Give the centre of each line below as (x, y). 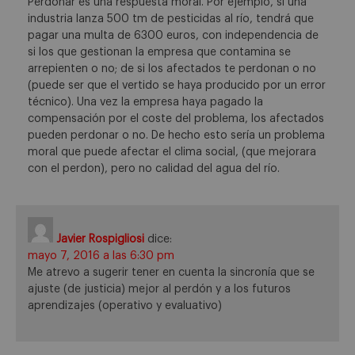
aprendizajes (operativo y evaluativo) (125, 305)
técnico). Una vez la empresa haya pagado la (145, 102)
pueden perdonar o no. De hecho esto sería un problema (176, 135)
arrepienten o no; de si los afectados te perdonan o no (172, 69)
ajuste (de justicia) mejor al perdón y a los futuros (159, 289)
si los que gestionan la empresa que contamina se (159, 52)
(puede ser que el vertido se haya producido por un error (177, 85)
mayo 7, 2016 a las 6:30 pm (101, 256)
